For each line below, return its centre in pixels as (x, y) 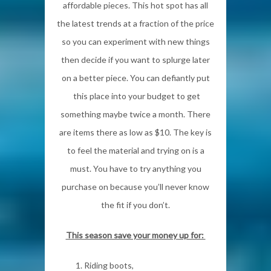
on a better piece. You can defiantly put (135, 77)
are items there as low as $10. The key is (135, 132)
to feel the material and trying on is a (135, 150)
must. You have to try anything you (135, 168)
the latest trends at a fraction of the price (135, 23)
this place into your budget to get (135, 96)
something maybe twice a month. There (135, 114)
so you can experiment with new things (135, 41)
